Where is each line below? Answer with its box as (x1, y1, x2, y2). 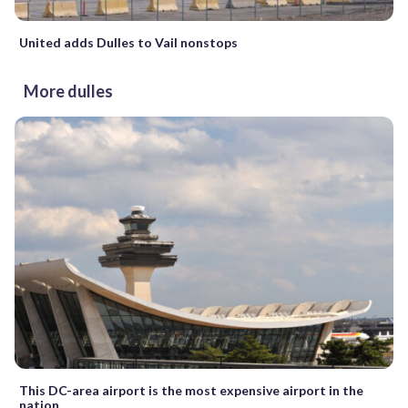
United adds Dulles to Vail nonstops (19, 34, 238, 50)
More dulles (24, 80, 113, 101)
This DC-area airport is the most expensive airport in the (19, 382, 363, 399)
